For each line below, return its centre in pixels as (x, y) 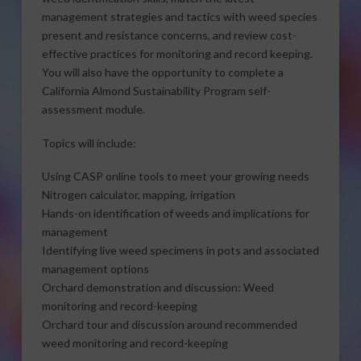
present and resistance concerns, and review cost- (169, 35)
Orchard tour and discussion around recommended (169, 325)
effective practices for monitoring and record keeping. (177, 54)
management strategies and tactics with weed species (179, 17)
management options (95, 269)
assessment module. (93, 110)
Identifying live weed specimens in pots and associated (180, 251)
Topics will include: (89, 143)
